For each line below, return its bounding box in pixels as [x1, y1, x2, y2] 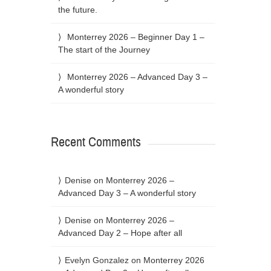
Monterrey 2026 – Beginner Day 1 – [67, 31, 204, 42]
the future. [57, 4, 97, 15]
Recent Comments [50, 133, 141, 151]
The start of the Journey [57, 44, 150, 54]
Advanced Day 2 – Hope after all [57, 227, 182, 238]
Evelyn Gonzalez [64, 255, 129, 265]
